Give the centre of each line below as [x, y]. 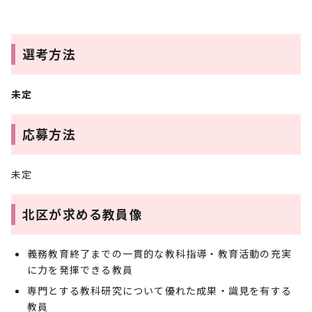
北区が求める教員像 [83, 214]
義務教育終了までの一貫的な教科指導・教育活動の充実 [160, 253]
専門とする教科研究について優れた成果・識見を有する [160, 290]
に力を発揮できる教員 [80, 270]
